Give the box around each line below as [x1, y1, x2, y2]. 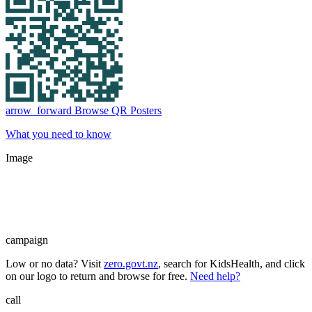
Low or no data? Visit [6, 257, 104, 270]
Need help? [190, 270, 240, 282]
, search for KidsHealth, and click [158, 257, 305, 270]
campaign [6, 233, 48, 246]
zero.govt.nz [104, 257, 158, 270]
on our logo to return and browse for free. [6, 270, 190, 282]
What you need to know [6, 127, 111, 140]
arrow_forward [6, 104, 72, 116]
